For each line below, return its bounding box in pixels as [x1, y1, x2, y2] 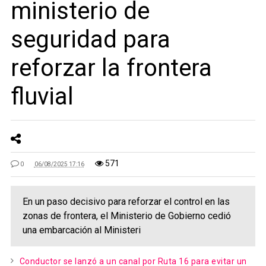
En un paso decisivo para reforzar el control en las [22, 196, 230, 207]
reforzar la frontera [10, 54, 212, 82]
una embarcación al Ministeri [22, 224, 141, 236]
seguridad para [10, 26, 170, 53]
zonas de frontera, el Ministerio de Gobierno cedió [22, 210, 231, 221]
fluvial [10, 83, 74, 110]
